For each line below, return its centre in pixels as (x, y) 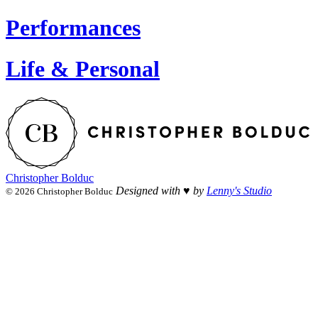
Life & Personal (83, 68)
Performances (73, 27)
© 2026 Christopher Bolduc (59, 192)
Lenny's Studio (239, 191)
